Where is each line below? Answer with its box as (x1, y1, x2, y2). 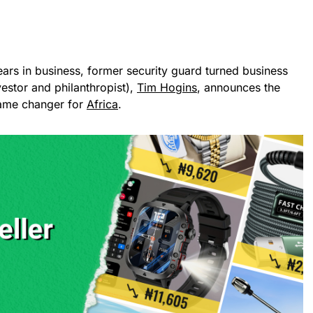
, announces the (197, 80, 280, 94)
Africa (87, 96, 118, 111)
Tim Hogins (137, 80, 197, 94)
